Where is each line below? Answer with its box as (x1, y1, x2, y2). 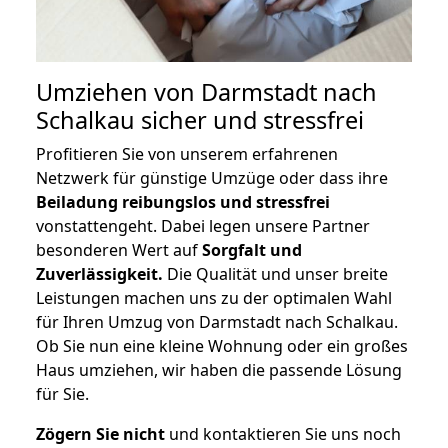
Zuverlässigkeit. (36, 263, 163, 286)
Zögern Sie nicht (36, 423, 165, 446)
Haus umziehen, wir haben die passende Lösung (36, 359, 402, 382)
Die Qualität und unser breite (163, 263, 388, 286)
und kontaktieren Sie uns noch (165, 423, 401, 446)
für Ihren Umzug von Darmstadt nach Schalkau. (36, 311, 398, 334)
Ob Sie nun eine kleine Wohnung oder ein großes (36, 335, 408, 358)
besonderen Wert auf (36, 239, 202, 262)
